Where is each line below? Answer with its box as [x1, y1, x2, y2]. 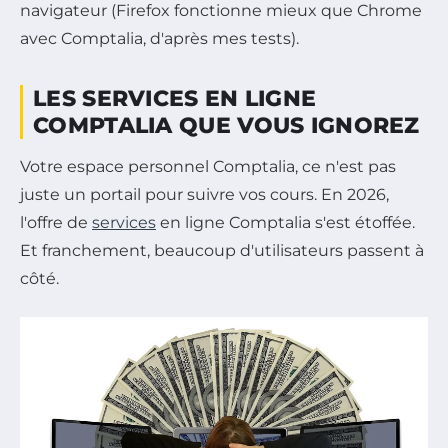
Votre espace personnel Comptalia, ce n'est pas [20, 156, 396, 176]
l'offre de [20, 212, 92, 232]
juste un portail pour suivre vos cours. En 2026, [20, 184, 389, 204]
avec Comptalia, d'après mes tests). [20, 28, 299, 48]
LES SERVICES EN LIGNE [33, 84, 317, 112]
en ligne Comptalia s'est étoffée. [156, 212, 415, 232]
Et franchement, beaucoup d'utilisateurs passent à [20, 240, 424, 260]
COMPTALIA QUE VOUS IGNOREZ [33, 111, 420, 139]
